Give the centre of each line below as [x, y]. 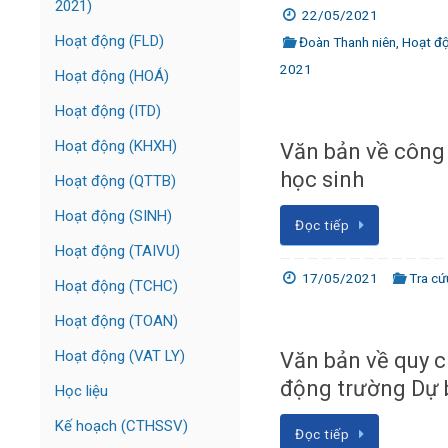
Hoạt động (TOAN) [116, 321]
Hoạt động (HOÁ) [112, 76]
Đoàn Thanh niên [348, 42]
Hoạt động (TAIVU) [117, 251]
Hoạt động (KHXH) [116, 146]
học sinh [322, 180]
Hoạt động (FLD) [109, 41]
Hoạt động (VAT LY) [120, 356]
